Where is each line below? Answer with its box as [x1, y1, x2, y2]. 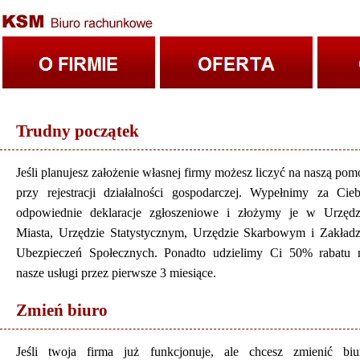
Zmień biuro [16, 300, 108, 320]
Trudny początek [16, 121, 139, 141]
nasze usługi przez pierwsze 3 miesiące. [16, 266, 216, 280]
